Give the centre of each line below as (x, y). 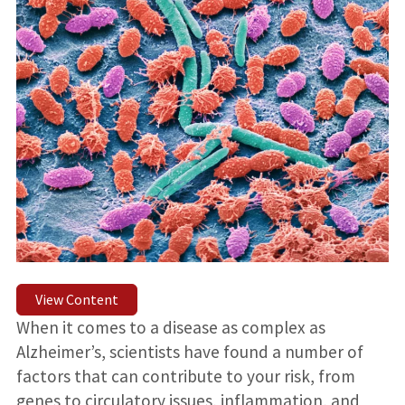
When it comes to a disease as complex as (170, 328)
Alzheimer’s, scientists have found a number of (189, 352)
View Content (76, 300)
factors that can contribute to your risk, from (185, 377)
